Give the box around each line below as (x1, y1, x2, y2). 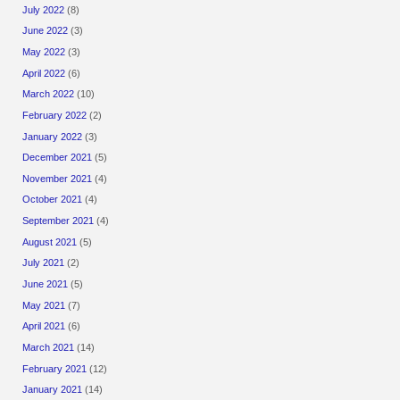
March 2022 (22, 88, 75, 100)
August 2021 (22, 236, 78, 247)
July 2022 (22, 4, 65, 15)
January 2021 (22, 384, 83, 396)
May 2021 (22, 299, 66, 311)
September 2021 (22, 215, 95, 227)
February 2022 (22, 109, 87, 121)
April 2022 (22, 67, 66, 79)
